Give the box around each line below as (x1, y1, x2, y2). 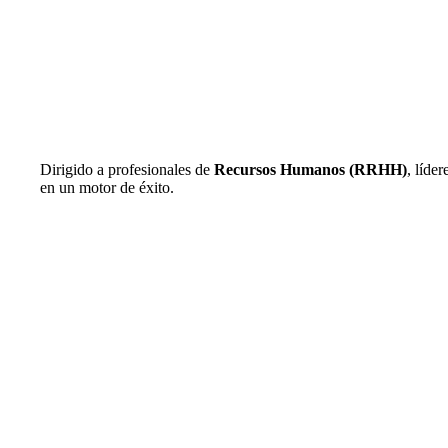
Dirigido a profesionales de (40, 160, 214, 178)
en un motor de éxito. (40, 178, 174, 196)
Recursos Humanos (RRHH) (214, 160, 407, 178)
